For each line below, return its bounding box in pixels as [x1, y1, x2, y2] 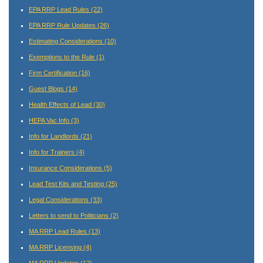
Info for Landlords [29, 132, 80, 140]
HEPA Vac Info [29, 116, 71, 124]
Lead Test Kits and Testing [29, 180, 106, 187]
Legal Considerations [29, 195, 90, 203]
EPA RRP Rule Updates [29, 21, 97, 29]
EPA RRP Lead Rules [29, 5, 91, 13]
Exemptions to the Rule [29, 53, 96, 60]
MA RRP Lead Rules [29, 227, 89, 235]
